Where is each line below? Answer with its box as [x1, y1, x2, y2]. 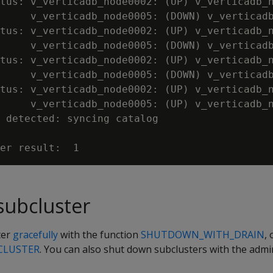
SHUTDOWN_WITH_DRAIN [141, 228, 264, 241]
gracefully [13, 228, 58, 241]
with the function [58, 228, 141, 241]
